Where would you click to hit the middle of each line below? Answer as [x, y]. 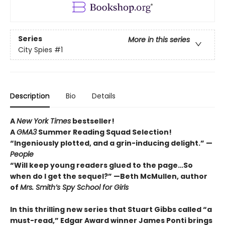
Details [104, 96]
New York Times [44, 121]
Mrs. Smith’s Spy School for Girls [74, 188]
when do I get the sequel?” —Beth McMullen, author [109, 177]
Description [30, 96]
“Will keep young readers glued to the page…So [101, 165]
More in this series [159, 40]
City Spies [35, 50]
